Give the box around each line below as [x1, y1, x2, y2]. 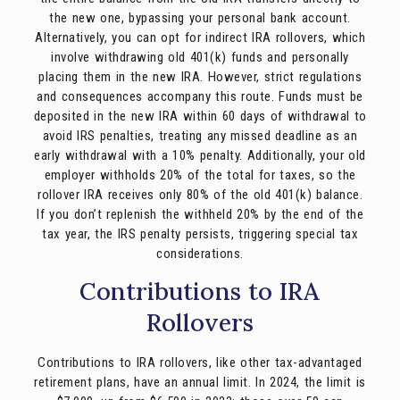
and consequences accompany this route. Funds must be [37, 87, 363, 104]
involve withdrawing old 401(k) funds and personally [51, 48, 349, 65]
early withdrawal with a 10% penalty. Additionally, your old [34, 146, 366, 163]
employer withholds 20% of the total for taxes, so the [44, 166, 356, 183]
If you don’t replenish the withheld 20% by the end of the [37, 205, 363, 222]
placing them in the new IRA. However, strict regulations [38, 68, 362, 85]
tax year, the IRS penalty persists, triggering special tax [42, 225, 358, 242]
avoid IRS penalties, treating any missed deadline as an [42, 127, 358, 144]
